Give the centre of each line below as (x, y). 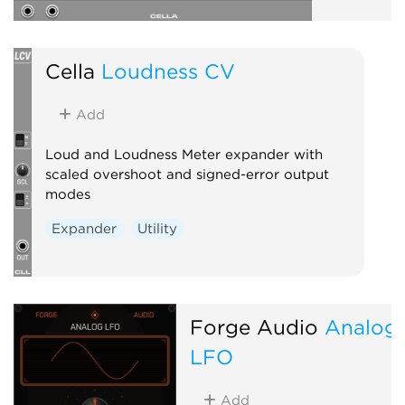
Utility (158, 228)
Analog (361, 326)
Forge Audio (254, 326)
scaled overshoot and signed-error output (187, 174)
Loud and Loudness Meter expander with (184, 154)
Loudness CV (168, 71)
